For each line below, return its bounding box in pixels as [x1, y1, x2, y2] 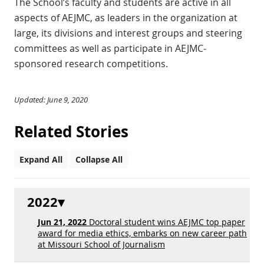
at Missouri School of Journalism [38, 239, 165, 250]
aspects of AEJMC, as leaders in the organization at [14, 11, 237, 24]
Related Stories [14, 121, 128, 142]
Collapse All [75, 154, 123, 165]
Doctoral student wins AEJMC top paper [87, 216, 245, 227]
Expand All [19, 154, 62, 165]
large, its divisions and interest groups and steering [14, 27, 242, 39]
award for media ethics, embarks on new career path [38, 227, 247, 239]
